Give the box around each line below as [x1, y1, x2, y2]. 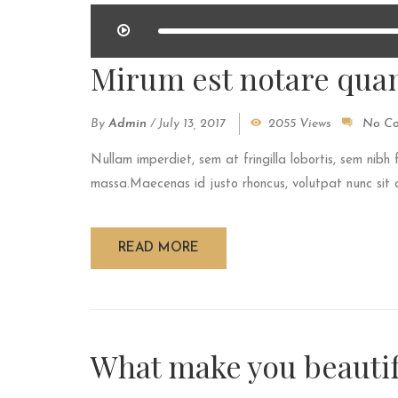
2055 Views [268, 117, 331, 131]
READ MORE [118, 242, 199, 256]
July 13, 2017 [158, 117, 226, 131]
